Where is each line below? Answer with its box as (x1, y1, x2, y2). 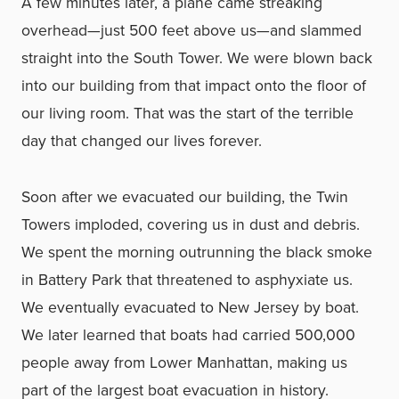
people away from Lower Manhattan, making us (21, 351, 347, 374)
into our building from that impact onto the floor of (21, 74, 366, 97)
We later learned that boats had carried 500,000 (21, 323, 355, 346)
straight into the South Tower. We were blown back (21, 46, 372, 69)
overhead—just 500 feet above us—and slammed (21, 19, 362, 42)
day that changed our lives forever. (21, 129, 262, 152)
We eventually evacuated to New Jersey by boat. (21, 296, 359, 319)
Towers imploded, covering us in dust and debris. (21, 213, 360, 236)
